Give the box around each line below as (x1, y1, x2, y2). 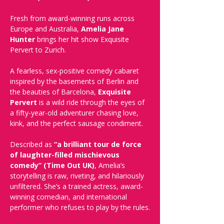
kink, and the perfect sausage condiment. (10, 118, 143, 128)
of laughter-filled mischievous (10, 150, 121, 159)
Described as (10, 139, 54, 149)
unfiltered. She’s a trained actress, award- (10, 181, 143, 191)
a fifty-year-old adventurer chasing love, (10, 108, 140, 117)
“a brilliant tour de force (54, 139, 143, 149)
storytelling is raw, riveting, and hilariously (10, 171, 146, 180)
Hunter (10, 34, 35, 44)
